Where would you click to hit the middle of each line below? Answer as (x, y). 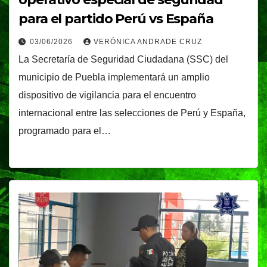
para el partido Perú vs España (116, 19)
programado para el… (65, 131)
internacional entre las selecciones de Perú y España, (132, 113)
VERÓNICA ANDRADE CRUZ (148, 42)
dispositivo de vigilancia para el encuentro (107, 95)
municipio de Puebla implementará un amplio (114, 77)
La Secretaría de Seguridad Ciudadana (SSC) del (123, 60)
